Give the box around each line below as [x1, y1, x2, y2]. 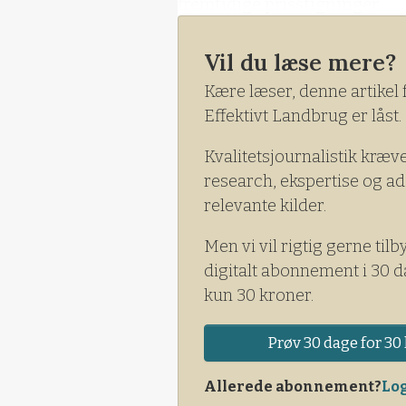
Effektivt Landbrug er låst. [204, 105, 401, 126]
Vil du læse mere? [204, 47, 396, 77]
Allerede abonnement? [204, 377, 382, 395]
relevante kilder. [204, 195, 326, 216]
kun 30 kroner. [204, 285, 314, 305]
